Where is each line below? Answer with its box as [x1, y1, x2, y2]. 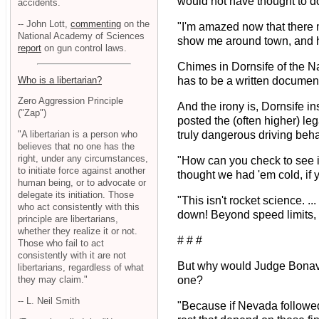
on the [121, 18, 150, 29]
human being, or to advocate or [18, 177, 146, 189]
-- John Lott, [18, 18, 70, 29]
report [18, 42, 41, 53]
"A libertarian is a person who [18, 129, 137, 140]
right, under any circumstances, [18, 153, 148, 164]
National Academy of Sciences [18, 30, 145, 41]
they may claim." [18, 274, 88, 286]
